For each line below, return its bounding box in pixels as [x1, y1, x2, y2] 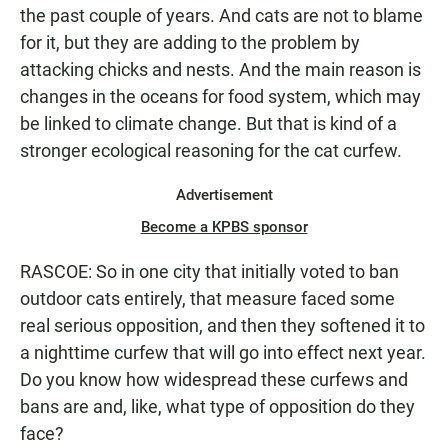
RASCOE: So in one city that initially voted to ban [20, 261, 399, 282]
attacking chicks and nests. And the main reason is [20, 59, 421, 80]
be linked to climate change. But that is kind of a [20, 113, 397, 134]
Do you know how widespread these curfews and [20, 369, 408, 390]
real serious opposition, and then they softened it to [20, 315, 425, 336]
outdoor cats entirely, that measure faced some [20, 288, 395, 309]
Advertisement [175, 186, 273, 204]
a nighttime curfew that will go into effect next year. [20, 342, 426, 363]
